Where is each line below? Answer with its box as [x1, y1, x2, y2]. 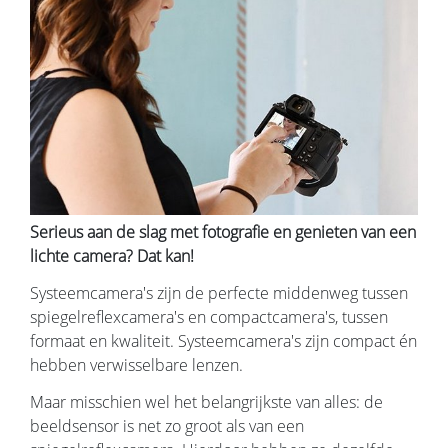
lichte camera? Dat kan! [30, 245, 194, 268]
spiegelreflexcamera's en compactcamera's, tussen [30, 305, 388, 328]
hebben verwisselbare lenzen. [30, 353, 243, 376]
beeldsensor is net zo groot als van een [30, 414, 304, 437]
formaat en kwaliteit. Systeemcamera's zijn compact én [30, 329, 417, 352]
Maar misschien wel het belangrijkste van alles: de [30, 390, 383, 413]
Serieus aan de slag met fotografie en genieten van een [30, 221, 416, 244]
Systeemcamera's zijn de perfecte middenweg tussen [30, 281, 408, 304]
